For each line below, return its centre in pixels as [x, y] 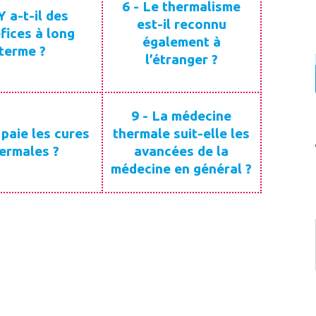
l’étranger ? [181, 59]
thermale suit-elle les [182, 133]
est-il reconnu [181, 24]
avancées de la [182, 151]
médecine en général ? [182, 168]
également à [181, 42]
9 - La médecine [182, 115]
